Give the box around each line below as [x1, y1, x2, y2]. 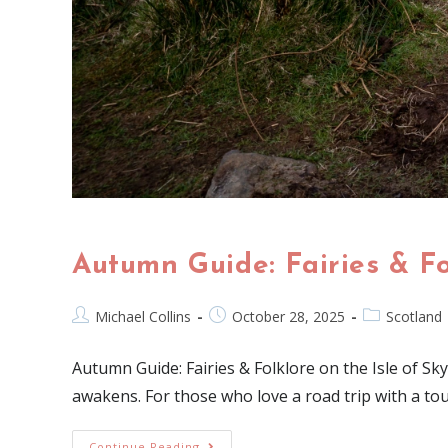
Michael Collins [95, 307, 191, 327]
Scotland [386, 307, 442, 327]
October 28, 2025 [232, 307, 345, 327]
